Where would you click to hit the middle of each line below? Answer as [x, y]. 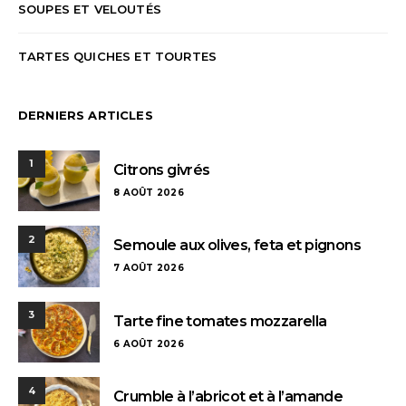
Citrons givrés [162, 169]
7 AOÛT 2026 [149, 268]
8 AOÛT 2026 [149, 192]
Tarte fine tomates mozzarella [220, 321]
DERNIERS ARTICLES [86, 115]
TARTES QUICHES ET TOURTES [118, 56]
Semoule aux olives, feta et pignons [237, 246]
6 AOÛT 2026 [149, 343]
